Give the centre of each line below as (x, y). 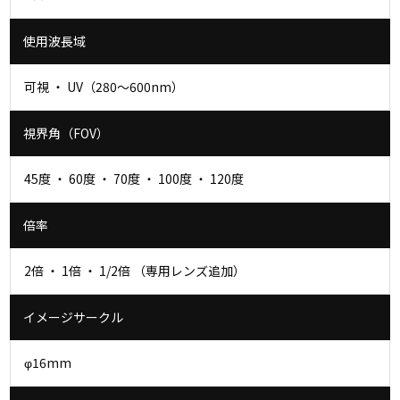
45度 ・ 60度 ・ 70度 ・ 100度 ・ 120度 (134, 179)
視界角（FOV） (67, 133)
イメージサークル (74, 317)
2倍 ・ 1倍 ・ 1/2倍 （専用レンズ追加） (135, 271)
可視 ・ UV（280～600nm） (104, 87)
